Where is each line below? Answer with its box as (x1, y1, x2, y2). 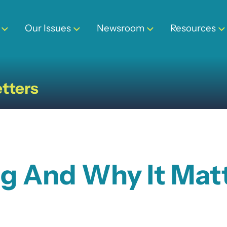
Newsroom (97, 22, 145, 34)
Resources (170, 22, 216, 34)
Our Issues (25, 22, 71, 34)
